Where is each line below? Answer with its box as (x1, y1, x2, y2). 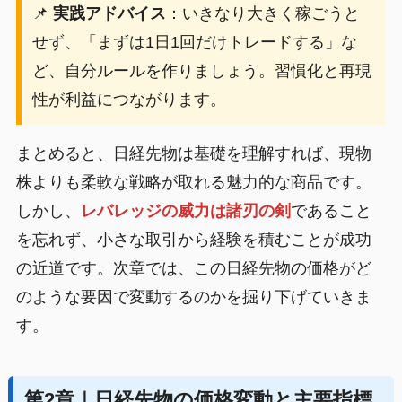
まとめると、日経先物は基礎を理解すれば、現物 (15, 144, 371, 162)
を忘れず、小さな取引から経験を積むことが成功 (15, 230, 371, 249)
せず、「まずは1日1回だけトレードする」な (31, 32, 357, 51)
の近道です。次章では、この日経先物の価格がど (15, 258, 371, 277)
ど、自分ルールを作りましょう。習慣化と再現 (31, 61, 371, 80)
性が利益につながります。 (31, 90, 226, 109)
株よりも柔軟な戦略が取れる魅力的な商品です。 (15, 172, 371, 191)
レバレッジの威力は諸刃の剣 (80, 201, 291, 220)
